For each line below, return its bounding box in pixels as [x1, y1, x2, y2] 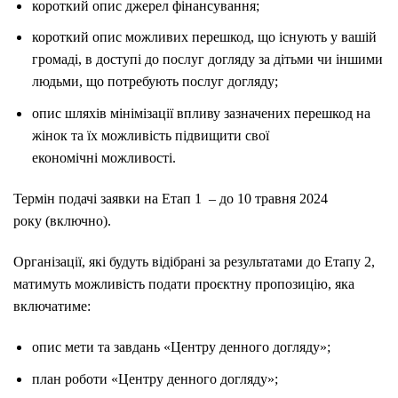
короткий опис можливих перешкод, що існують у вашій [31, 29, 377, 45]
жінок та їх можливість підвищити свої [31, 127, 269, 143]
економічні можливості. [31, 149, 176, 165]
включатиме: [13, 298, 91, 314]
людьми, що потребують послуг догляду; [31, 74, 278, 90]
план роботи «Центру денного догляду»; [31, 370, 278, 386]
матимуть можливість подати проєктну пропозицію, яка [13, 275, 354, 291]
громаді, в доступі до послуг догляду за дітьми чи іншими [31, 52, 383, 68]
